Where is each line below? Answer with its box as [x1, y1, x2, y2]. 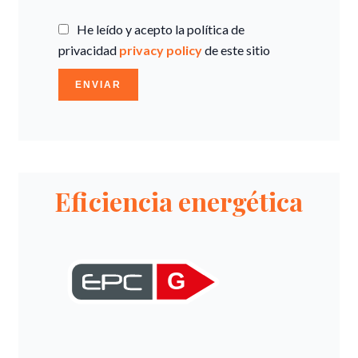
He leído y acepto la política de [77, 22, 245, 37]
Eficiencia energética [55, 184, 303, 218]
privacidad [58, 42, 119, 58]
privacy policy [119, 42, 202, 58]
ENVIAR [75, 79, 121, 90]
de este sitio [202, 42, 270, 58]
